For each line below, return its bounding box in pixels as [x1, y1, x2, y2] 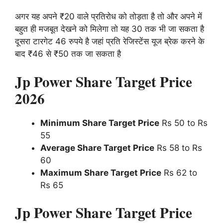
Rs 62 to [161, 167, 197, 178]
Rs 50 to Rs [159, 117, 208, 128]
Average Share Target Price [40, 142, 154, 153]
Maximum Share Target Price [40, 167, 161, 178]
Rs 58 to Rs [154, 142, 202, 153]
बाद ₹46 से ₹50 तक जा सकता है [15, 49, 121, 59]
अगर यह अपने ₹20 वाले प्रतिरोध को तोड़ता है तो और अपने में [15, 11, 202, 22]
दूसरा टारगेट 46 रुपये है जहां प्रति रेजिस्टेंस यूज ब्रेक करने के [15, 36, 205, 47]
